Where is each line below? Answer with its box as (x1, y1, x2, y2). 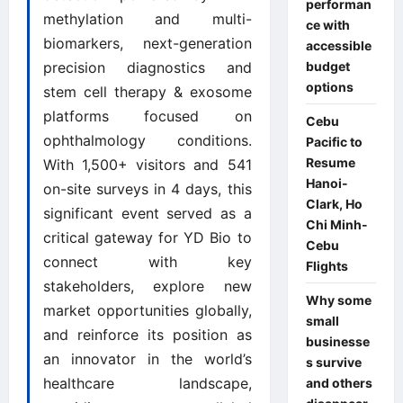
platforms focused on (43, 106, 252, 125)
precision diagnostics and (43, 58, 252, 76)
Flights (305, 257, 348, 273)
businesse (305, 333, 370, 349)
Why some (305, 291, 372, 308)
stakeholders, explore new (43, 276, 252, 295)
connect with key (43, 252, 252, 271)
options (305, 78, 356, 94)
